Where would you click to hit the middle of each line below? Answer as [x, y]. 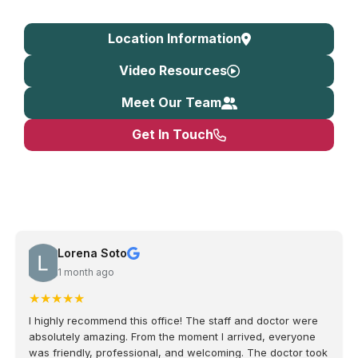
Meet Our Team [171, 103]
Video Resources [173, 71]
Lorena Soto [92, 253]
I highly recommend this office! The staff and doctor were [173, 321]
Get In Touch [173, 135]
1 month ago [86, 272]
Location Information [174, 39]
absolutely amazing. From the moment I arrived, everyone [172, 337]
